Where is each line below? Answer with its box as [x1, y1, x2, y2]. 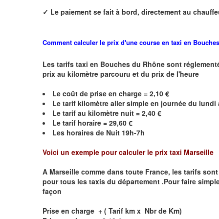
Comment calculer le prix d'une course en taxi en [43, 37, 193, 47]
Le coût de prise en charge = [52, 88, 150, 98]
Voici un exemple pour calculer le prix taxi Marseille [43, 147, 216, 157]
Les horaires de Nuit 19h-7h [52, 127, 145, 137]
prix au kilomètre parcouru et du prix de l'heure [43, 68, 199, 79]
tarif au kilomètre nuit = [63, 108, 142, 118]
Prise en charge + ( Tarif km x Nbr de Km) [43, 205, 184, 216]
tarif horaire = [61, 117, 109, 128]
